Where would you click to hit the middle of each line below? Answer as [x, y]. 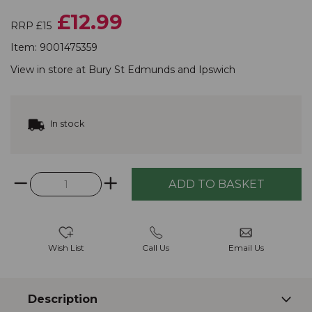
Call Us [156, 248]
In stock [66, 124]
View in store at [49, 69]
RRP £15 [31, 25]
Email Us [246, 248]
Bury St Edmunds [132, 69]
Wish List [66, 248]
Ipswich [217, 69]
